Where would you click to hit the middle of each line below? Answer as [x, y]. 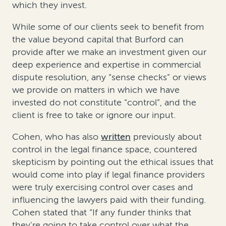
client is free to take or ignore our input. [94, 115]
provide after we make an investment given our [109, 52]
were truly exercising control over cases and [103, 187]
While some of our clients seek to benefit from [108, 26]
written [116, 136]
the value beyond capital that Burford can [98, 39]
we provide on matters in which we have [96, 90]
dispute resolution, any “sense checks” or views [109, 77]
